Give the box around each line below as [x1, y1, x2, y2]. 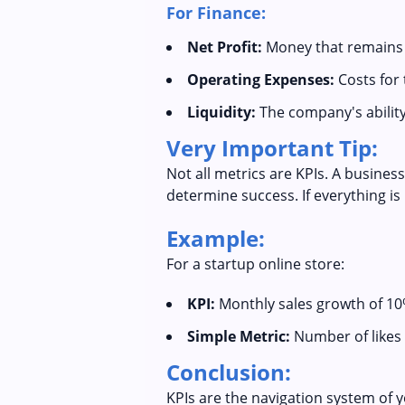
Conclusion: [166, 357, 291, 387]
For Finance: [166, 2, 266, 24]
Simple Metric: [187, 326, 290, 346]
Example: [166, 223, 265, 253]
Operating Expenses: [187, 70, 334, 89]
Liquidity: [187, 102, 256, 122]
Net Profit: [187, 37, 262, 57]
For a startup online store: [166, 254, 344, 274]
